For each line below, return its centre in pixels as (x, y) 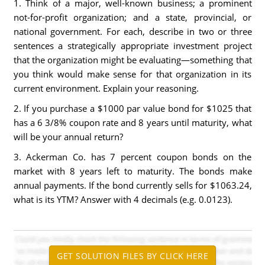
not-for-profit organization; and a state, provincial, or (132, 17)
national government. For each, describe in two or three (132, 31)
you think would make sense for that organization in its (132, 74)
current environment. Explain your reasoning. (106, 88)
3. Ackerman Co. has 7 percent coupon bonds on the (132, 157)
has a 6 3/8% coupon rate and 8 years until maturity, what (132, 122)
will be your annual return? (68, 137)
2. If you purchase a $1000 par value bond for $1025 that (132, 108)
